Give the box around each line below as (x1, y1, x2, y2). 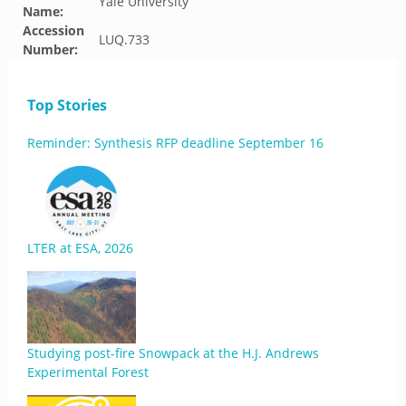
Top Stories (27, 95, 107, 115)
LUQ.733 (99, 31, 150, 48)
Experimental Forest (27, 363, 149, 381)
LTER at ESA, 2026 (27, 239, 133, 256)
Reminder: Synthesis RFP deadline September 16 (27, 134, 324, 151)
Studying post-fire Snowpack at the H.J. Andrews (27, 344, 319, 362)
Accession (23, 22, 84, 39)
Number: (23, 41, 78, 58)
